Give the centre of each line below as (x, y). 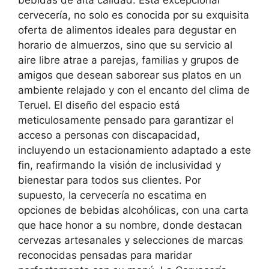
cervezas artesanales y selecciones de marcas (131, 240)
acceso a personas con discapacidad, (109, 135)
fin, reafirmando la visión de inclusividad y (119, 165)
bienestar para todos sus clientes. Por (110, 180)
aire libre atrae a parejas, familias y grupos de (128, 60)
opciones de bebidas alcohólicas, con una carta (133, 210)
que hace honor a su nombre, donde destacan (130, 225)
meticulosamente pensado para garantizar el (126, 120)
